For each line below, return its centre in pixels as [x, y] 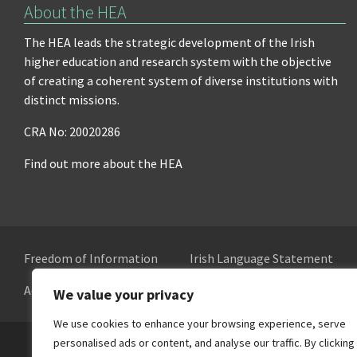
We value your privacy [124, 294]
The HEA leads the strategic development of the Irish [169, 42]
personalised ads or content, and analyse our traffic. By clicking [204, 343]
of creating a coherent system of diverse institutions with [181, 80]
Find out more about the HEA [103, 163]
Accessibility [58, 290]
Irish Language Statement [261, 258]
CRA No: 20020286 [72, 131]
